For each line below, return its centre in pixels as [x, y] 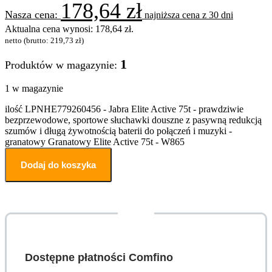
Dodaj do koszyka [58, 165]
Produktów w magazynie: [63, 65]
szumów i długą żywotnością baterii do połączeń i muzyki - [118, 131]
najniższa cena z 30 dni [188, 15]
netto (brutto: [28, 40]
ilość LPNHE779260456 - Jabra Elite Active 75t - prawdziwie [124, 109]
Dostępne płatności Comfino [99, 257]
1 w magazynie [34, 88]
